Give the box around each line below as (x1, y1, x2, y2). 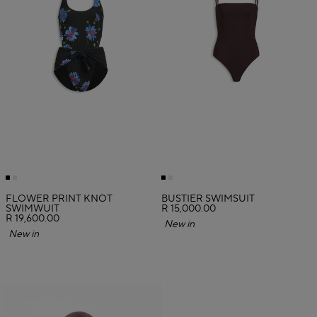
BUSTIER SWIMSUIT (161, 192, 255, 206)
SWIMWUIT (6, 202, 59, 216)
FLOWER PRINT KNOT (6, 192, 113, 206)
